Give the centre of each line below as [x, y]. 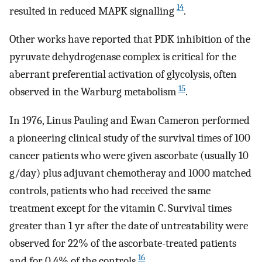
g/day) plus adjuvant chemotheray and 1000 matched [130, 173]
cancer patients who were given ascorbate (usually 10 [129, 156]
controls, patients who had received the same [110, 191]
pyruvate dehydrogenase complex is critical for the [123, 57]
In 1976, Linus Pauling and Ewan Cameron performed [130, 120]
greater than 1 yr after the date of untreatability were [129, 226]
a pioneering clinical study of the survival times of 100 [130, 138]
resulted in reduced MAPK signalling [93, 11]
